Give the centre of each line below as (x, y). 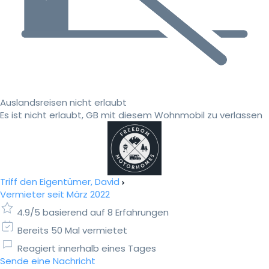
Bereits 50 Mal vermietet (72, 231)
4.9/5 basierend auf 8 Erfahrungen (93, 213)
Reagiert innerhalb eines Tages (87, 249)
